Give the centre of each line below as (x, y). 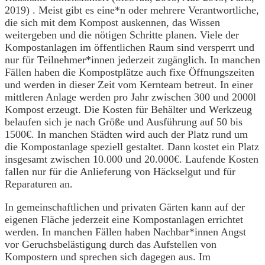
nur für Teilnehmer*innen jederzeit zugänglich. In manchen (132, 60)
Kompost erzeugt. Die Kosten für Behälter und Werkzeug (128, 109)
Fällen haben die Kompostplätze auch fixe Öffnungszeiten (130, 72)
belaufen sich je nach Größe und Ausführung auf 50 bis (124, 122)
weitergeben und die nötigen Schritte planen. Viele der (122, 35)
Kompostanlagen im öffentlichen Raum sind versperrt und (130, 47)
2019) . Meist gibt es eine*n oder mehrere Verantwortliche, (132, 10)
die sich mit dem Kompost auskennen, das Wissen (112, 22)
